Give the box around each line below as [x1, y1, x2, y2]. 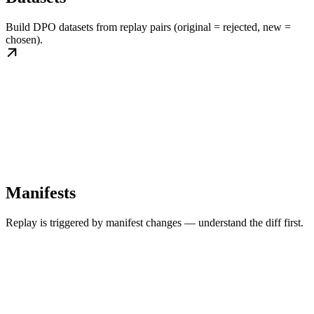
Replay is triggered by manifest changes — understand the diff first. [6, 217, 303, 228]
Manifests [6, 184, 76, 202]
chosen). [6, 34, 43, 46]
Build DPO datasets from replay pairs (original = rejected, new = [6, 21, 291, 34]
